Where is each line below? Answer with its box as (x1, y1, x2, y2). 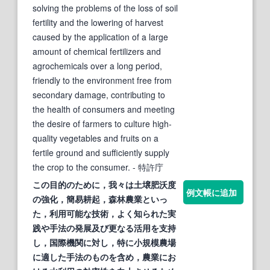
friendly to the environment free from (33, 74, 172, 86)
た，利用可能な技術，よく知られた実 (33, 207, 176, 219)
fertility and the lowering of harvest (33, 16, 163, 28)
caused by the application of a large (33, 30, 168, 43)
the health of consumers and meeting (33, 102, 175, 115)
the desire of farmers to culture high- (33, 117, 172, 130)
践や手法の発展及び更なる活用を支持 (33, 221, 176, 234)
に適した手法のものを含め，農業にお (33, 250, 176, 263)
